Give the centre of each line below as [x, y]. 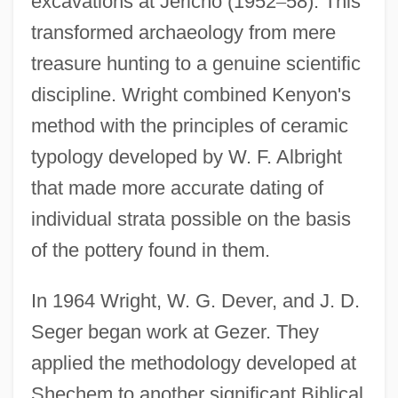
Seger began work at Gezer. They [175, 331]
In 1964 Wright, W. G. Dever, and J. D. [195, 300]
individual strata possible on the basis [191, 219]
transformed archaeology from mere [183, 32]
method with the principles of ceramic [189, 125]
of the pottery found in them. [150, 250]
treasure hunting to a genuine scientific [195, 63]
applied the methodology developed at [193, 362]
